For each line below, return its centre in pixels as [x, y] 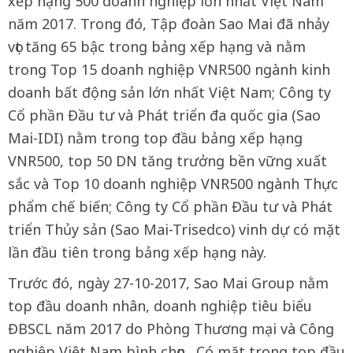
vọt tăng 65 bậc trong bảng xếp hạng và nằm [157, 46]
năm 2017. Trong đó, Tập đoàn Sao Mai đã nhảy [169, 24]
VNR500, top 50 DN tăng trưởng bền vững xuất [167, 161]
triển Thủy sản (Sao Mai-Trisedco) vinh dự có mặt [174, 229]
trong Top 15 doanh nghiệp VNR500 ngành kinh [169, 69]
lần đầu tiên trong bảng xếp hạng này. [137, 252]
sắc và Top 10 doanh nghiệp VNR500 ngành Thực [173, 184]
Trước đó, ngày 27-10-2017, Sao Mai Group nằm [168, 283]
